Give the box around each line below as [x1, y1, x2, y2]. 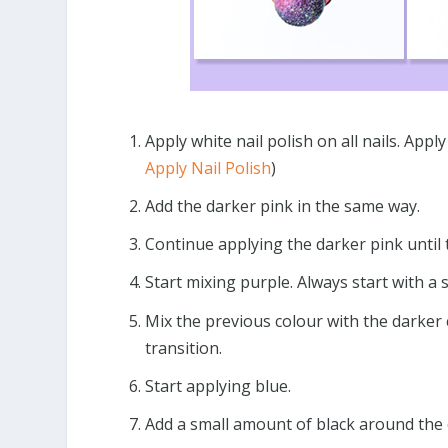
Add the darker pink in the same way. [145, 194, 421, 217]
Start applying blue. [145, 374, 292, 397]
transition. [145, 336, 223, 359]
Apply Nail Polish [145, 156, 272, 179]
